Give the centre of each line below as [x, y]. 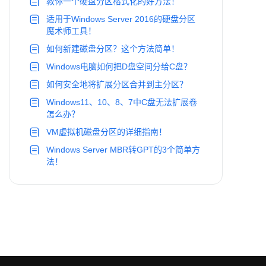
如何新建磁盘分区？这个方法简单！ [113, 49]
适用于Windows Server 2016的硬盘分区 [121, 19]
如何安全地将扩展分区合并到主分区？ [117, 84]
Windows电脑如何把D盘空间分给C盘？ [119, 66]
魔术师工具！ [71, 31]
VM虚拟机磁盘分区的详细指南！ [107, 132]
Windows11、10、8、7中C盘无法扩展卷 [122, 102]
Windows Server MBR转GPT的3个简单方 [123, 150]
